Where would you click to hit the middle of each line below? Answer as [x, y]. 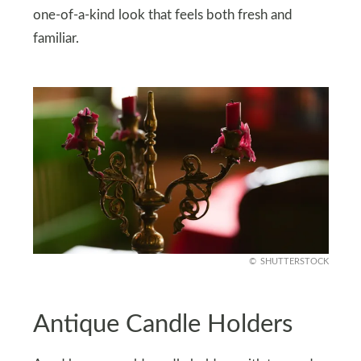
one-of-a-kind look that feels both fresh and [162, 16]
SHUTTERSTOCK [294, 262]
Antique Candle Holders [162, 324]
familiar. [56, 39]
